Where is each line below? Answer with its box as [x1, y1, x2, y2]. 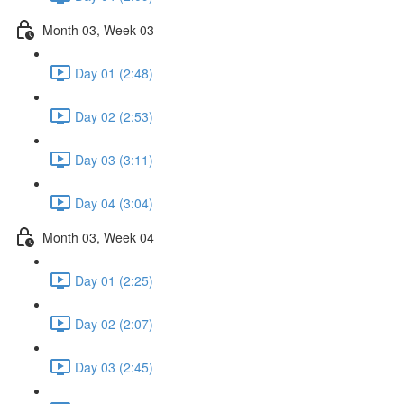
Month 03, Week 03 [42, 20, 154, 39]
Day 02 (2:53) [75, 106, 153, 125]
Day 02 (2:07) [75, 314, 153, 333]
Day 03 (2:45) [75, 357, 153, 376]
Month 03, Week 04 [42, 227, 154, 246]
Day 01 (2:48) [75, 63, 153, 82]
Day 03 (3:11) [75, 150, 153, 169]
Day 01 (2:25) [75, 271, 153, 289]
